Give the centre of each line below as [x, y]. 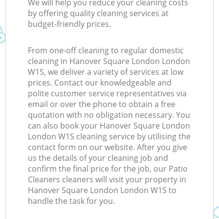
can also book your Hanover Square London [109, 126]
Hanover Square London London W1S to [102, 190]
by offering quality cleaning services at [99, 13]
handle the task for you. [72, 201]
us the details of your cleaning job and [98, 158]
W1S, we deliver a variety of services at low [106, 72]
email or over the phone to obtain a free [102, 104]
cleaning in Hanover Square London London [109, 61]
